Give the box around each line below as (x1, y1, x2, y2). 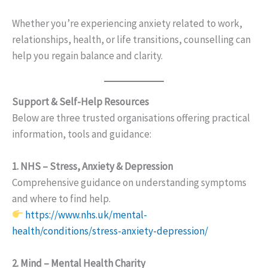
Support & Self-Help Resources (12, 95, 149, 108)
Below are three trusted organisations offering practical (12, 111, 250, 124)
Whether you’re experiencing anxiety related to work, (12, 17, 242, 31)
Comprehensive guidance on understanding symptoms (12, 175, 246, 189)
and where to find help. (12, 191, 111, 205)
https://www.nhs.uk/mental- (25, 208, 148, 221)
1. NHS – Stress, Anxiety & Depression (12, 159, 173, 173)
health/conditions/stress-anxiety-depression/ (12, 224, 208, 237)
